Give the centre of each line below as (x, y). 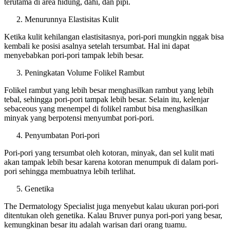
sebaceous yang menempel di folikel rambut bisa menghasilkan (106, 108)
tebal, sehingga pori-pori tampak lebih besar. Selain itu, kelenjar (107, 99)
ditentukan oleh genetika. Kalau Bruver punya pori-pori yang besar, (113, 215)
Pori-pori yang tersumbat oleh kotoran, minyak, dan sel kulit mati (109, 152)
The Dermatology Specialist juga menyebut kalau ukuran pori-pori (111, 206)
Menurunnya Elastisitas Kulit (72, 19)
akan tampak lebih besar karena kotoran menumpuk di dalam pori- (111, 162)
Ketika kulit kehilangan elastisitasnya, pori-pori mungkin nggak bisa (114, 36)
